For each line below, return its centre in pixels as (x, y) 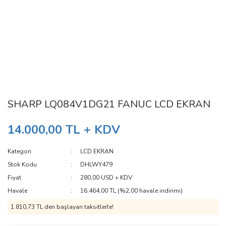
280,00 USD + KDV (106, 178)
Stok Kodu (22, 164)
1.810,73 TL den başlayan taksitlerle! (62, 207)
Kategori (19, 151)
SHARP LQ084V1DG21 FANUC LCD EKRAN (109, 104)
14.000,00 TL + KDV (64, 130)
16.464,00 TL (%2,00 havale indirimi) (132, 191)
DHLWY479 (97, 164)
